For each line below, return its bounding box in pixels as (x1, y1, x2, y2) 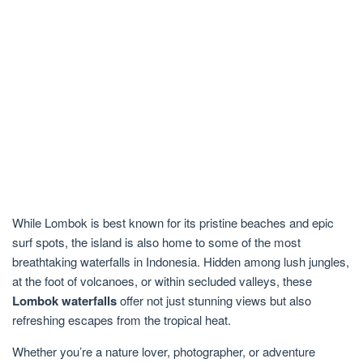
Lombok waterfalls (12, 292, 117, 310)
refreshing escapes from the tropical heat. (12, 311, 231, 329)
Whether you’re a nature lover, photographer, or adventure (12, 343, 315, 361)
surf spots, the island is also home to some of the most (12, 233, 301, 251)
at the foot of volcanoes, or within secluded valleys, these (12, 272, 312, 290)
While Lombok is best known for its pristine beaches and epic (12, 214, 334, 232)
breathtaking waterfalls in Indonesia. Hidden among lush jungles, (12, 253, 349, 271)
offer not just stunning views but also (117, 292, 311, 310)
